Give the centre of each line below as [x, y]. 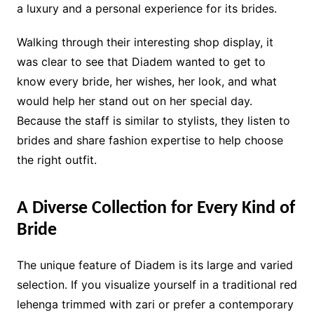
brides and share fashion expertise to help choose [150, 140]
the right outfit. [56, 159]
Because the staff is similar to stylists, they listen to [153, 120]
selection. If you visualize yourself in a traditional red [157, 284]
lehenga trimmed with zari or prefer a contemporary [155, 304]
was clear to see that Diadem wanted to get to [141, 61]
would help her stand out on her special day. [134, 101]
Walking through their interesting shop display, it [145, 42]
